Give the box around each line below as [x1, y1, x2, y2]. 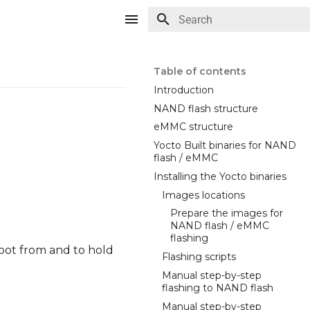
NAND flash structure [154, 102, 258, 115]
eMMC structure [154, 120, 233, 134]
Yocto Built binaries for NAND [154, 139, 296, 152]
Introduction [154, 83, 214, 96]
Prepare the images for [170, 207, 283, 220]
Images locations [162, 188, 245, 201]
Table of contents [154, 65, 246, 77]
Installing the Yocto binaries [154, 170, 286, 183]
